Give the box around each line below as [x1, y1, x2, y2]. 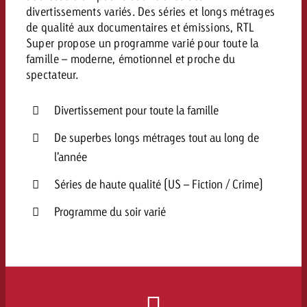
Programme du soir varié [53, 204, 166, 219]
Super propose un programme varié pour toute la [25, 36, 259, 50]
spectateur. [25, 67, 78, 82]
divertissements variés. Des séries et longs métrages [25, 4, 275, 19]
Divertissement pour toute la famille [53, 103, 219, 117]
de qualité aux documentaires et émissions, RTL [25, 20, 254, 34]
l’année [53, 149, 87, 164]
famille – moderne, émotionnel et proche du [25, 51, 236, 66]
